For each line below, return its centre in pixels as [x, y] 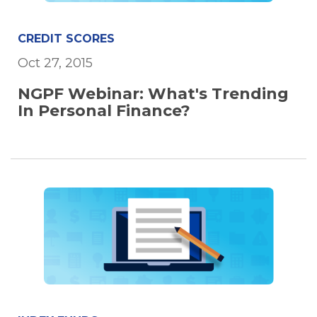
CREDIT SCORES [66, 39]
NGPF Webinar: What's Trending [153, 94]
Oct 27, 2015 [55, 63]
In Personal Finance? [104, 111]
